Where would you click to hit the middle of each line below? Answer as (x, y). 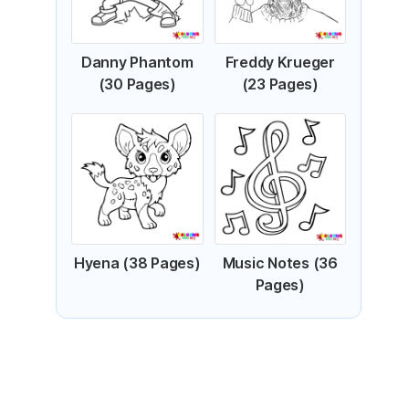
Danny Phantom (137, 62)
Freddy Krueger (280, 62)
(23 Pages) (280, 84)
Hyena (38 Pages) (137, 263)
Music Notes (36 (280, 263)
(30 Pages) (137, 84)
